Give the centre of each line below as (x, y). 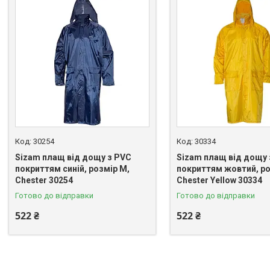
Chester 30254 (44, 180)
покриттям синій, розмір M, (72, 168)
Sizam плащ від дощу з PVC (73, 157)
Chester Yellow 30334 (219, 180)
